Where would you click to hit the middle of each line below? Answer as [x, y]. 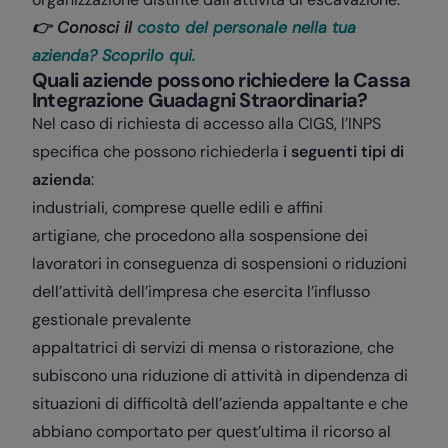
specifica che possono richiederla [157, 151]
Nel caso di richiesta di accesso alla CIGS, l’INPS [206, 123]
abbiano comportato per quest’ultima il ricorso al [211, 431]
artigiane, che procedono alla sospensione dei [200, 235]
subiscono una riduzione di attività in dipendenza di [220, 375]
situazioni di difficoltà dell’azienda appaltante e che [220, 403]
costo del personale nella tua [246, 27]
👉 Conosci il [84, 27]
